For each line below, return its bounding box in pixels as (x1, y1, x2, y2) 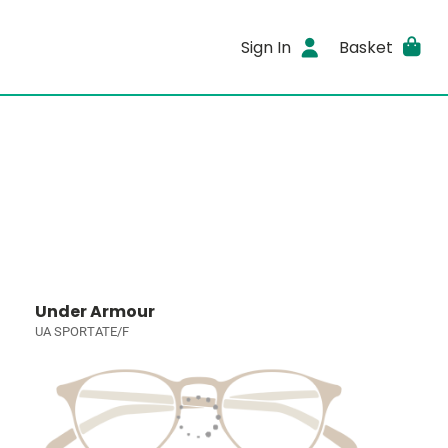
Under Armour (35, 300, 156, 323)
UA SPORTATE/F (35, 324, 130, 339)
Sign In (241, 35, 292, 59)
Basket (338, 35, 393, 59)
